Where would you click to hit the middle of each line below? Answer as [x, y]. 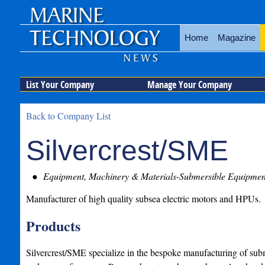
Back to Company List [68, 116]
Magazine [236, 38]
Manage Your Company [189, 85]
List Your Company [60, 85]
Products [53, 226]
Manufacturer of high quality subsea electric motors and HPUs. [143, 198]
